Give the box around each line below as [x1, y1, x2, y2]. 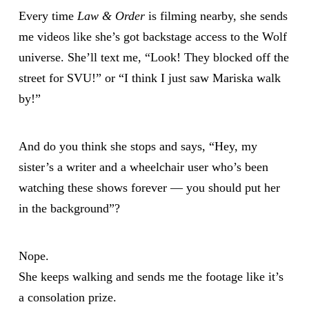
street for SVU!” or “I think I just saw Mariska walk [18, 71, 281, 86]
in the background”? [18, 201, 120, 215]
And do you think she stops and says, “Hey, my [18, 139, 257, 153]
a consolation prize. [18, 290, 117, 304]
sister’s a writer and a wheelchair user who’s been [18, 159, 268, 174]
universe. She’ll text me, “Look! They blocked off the [18, 50, 289, 65]
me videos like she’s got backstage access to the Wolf [18, 30, 287, 44]
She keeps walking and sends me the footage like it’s [18, 269, 283, 283]
